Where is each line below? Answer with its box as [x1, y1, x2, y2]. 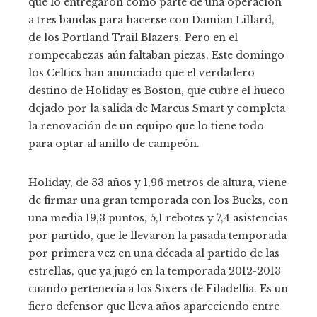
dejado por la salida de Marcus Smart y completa [28, 102, 285, 115]
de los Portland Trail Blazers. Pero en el [28, 31, 238, 45]
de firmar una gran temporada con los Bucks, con [28, 194, 288, 207]
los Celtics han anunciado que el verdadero [28, 67, 255, 80]
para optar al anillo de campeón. [28, 137, 200, 151]
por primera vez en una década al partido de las [28, 247, 279, 260]
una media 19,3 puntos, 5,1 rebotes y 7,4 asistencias [28, 212, 288, 225]
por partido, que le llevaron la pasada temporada [28, 229, 287, 243]
